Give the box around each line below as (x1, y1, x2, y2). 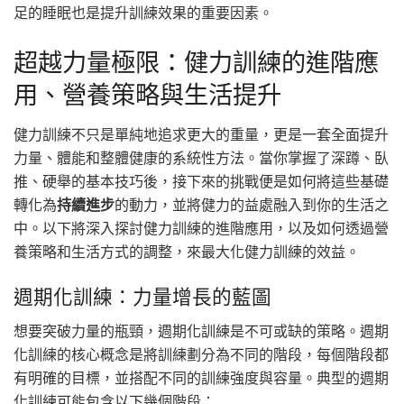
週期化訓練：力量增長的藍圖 (14, 281, 271, 310)
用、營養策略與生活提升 (14, 76, 281, 112)
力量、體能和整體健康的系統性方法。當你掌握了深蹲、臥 (14, 146, 389, 168)
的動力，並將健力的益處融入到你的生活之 (115, 193, 389, 215)
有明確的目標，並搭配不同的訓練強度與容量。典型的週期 (14, 367, 389, 389)
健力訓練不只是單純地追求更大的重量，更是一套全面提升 (14, 123, 389, 144)
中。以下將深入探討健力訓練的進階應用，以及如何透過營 (14, 216, 389, 238)
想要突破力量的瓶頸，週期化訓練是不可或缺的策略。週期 (14, 320, 389, 342)
